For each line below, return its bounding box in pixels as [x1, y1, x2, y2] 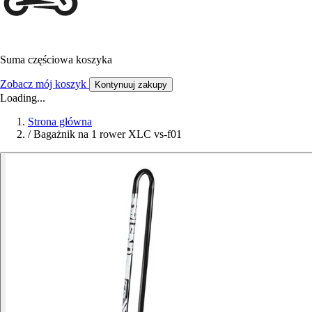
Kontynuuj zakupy [95, 79, 167, 91]
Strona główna [28, 116, 92, 128]
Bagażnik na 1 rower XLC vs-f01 [33, 128, 182, 141]
